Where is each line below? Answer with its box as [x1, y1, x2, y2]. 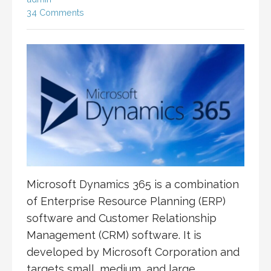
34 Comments [27, 7, 84, 18]
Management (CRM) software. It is [27, 229, 201, 242]
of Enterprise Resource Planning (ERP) [27, 195, 226, 208]
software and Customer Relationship [27, 212, 217, 225]
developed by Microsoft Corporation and [27, 246, 240, 259]
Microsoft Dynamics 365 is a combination [27, 178, 239, 191]
